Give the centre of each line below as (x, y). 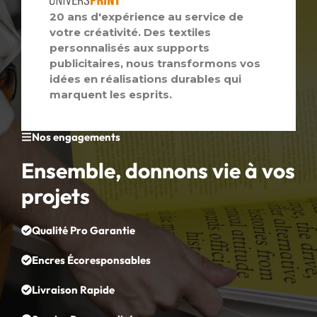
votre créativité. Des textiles (130, 32)
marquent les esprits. (111, 94)
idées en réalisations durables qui (145, 79)
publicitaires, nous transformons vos (155, 63)
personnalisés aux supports (129, 47)
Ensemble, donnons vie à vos (158, 170)
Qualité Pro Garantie (83, 230)
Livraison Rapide (73, 289)
